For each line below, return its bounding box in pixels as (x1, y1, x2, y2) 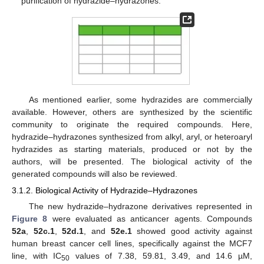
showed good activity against (131, 226, 252, 236)
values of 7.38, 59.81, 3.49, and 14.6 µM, (70, 250, 253, 260)
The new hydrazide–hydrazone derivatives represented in (28, 201, 252, 211)
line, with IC (12, 250, 62, 260)
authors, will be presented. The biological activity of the (12, 156, 252, 166)
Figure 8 (12, 213, 48, 223)
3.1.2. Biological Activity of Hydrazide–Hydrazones (12, 185, 197, 195)
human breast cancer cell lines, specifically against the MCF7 (12, 238, 252, 248)
